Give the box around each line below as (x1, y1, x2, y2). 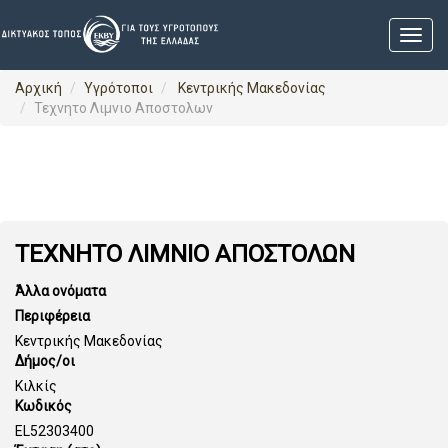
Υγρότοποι (84, 80, 153, 96)
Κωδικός (15, 398, 72, 414)
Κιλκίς (15, 378, 57, 394)
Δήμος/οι (15, 353, 75, 369)
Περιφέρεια (15, 308, 90, 324)
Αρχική (15, 80, 62, 96)
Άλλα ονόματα (15, 283, 106, 299)
